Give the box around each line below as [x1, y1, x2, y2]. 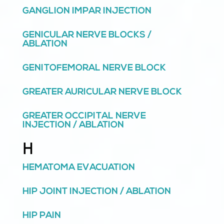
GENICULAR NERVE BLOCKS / [22, 30, 151, 40]
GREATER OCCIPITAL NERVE [22, 111, 146, 121]
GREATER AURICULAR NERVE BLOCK [22, 87, 182, 97]
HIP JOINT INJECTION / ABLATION [22, 187, 171, 197]
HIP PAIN [22, 211, 61, 221]
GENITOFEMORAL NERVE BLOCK [22, 63, 166, 73]
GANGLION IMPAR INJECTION [22, 6, 151, 16]
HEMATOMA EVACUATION [22, 163, 135, 173]
